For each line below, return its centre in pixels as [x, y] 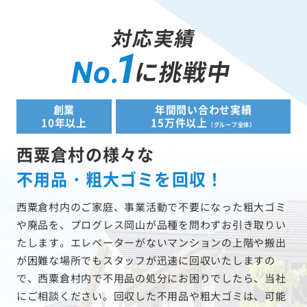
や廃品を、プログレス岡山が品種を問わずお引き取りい [151, 225]
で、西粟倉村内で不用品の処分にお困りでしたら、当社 [151, 278]
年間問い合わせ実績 [203, 110]
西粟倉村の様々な [85, 154]
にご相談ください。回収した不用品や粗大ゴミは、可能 [151, 296]
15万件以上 [179, 123]
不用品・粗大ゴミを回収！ [120, 179]
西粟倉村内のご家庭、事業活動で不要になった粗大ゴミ [151, 207]
